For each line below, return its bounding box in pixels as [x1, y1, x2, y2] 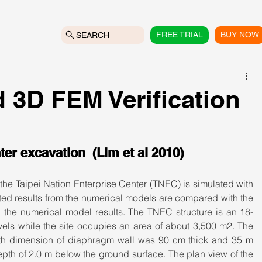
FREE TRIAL [156, 30, 204, 39]
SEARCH [76, 30, 110, 40]
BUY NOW [220, 30, 260, 39]
